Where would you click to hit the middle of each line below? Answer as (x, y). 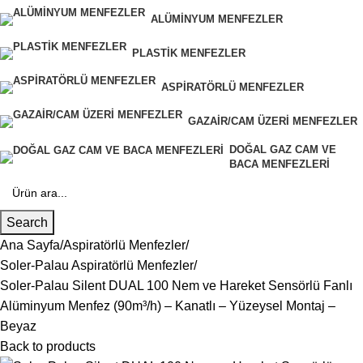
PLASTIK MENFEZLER (189, 53)
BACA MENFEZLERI (280, 164)
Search (27, 222)
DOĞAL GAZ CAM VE (283, 149)
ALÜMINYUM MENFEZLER (217, 19)
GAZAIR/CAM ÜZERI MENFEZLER (273, 121)
